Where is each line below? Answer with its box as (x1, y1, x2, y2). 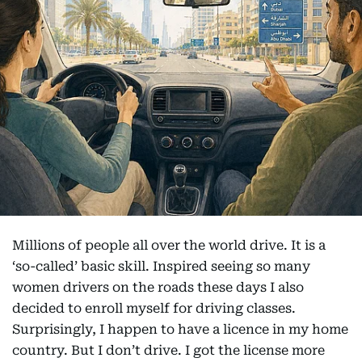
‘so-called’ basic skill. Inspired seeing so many (12, 258, 310, 274)
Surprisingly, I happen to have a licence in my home (12, 321, 348, 337)
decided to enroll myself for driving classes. (12, 300, 296, 316)
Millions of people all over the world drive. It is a (12, 237, 326, 253)
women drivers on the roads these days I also (12, 279, 304, 295)
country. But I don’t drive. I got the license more (12, 342, 325, 358)
